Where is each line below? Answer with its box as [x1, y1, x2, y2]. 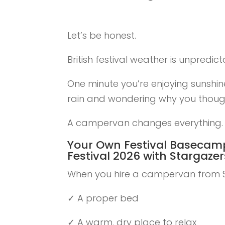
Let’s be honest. [67, 29, 137, 42]
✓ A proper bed [67, 192, 139, 205]
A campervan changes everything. [67, 117, 223, 130]
